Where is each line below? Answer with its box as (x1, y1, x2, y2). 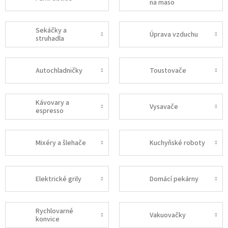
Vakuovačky (150, 210, 186, 220)
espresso (36, 105, 64, 116)
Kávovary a (36, 97, 69, 108)
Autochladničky (36, 65, 82, 76)
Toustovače (150, 65, 186, 76)
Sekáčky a (36, 25, 67, 36)
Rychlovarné (36, 206, 73, 216)
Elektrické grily (36, 174, 81, 184)
